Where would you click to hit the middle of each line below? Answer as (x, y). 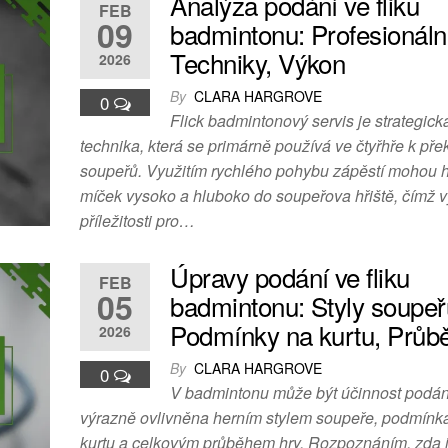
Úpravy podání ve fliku (290, 277)
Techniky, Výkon (258, 63)
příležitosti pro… (138, 221)
